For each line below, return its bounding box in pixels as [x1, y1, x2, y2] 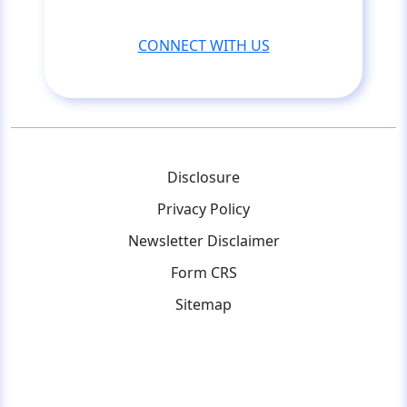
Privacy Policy [157, 198, 250, 219]
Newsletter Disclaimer [127, 230, 280, 251]
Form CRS [170, 262, 237, 283]
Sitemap [175, 293, 232, 314]
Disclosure [167, 166, 240, 187]
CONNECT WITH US [137, 35, 270, 55]
